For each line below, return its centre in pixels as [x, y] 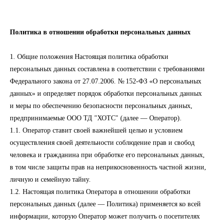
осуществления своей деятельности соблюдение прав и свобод [102, 143]
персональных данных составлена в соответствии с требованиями [107, 69]
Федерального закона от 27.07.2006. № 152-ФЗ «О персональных [106, 81]
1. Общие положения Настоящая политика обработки [89, 57]
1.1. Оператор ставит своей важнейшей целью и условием [96, 130]
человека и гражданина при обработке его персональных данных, [107, 155]
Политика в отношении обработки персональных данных [100, 32]
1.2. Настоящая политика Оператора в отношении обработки [100, 192]
